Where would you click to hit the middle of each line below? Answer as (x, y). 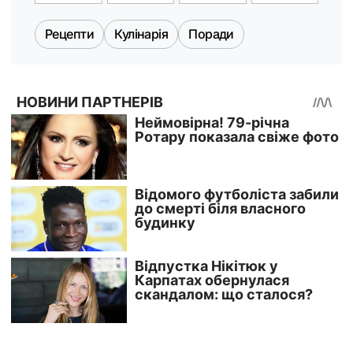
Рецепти (70, 34)
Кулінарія (141, 34)
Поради (211, 34)
